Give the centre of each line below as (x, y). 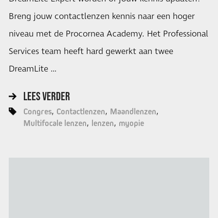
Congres (37, 112)
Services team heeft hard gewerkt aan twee (91, 51)
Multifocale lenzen (55, 123)
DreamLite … (32, 69)
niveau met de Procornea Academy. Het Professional (108, 34)
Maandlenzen (133, 112)
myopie (131, 123)
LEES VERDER (46, 96)
